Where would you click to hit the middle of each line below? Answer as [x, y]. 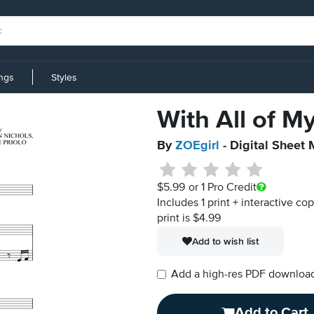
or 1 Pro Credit [222, 188]
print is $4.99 [189, 219]
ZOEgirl [197, 146]
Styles [64, 77]
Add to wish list [225, 241]
